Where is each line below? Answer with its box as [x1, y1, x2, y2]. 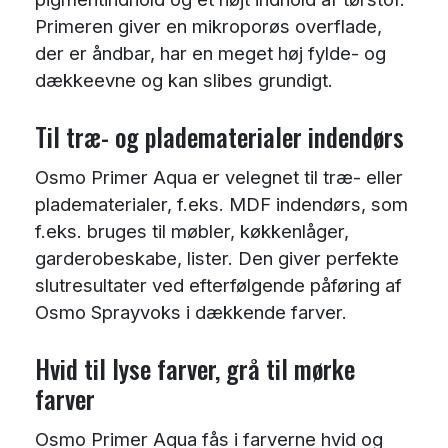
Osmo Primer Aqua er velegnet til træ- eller [35, 165, 403, 188]
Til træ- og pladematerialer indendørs [35, 118, 404, 156]
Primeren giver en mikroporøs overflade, [35, 14, 382, 37]
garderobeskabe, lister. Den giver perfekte [35, 246, 399, 269]
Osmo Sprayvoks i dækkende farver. [35, 300, 347, 323]
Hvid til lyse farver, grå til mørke [35, 350, 355, 388]
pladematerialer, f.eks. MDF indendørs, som [35, 192, 408, 215]
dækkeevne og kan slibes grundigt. [35, 68, 333, 91]
